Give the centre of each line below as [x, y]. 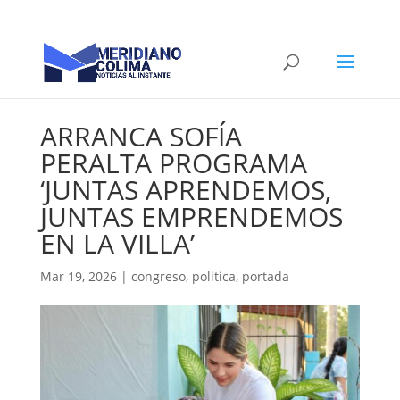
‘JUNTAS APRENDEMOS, [185, 190]
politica [213, 276]
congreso [158, 276]
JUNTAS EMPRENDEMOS [191, 217]
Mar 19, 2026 [78, 276]
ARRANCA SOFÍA [141, 136]
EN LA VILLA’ [117, 243]
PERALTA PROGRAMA [173, 163]
